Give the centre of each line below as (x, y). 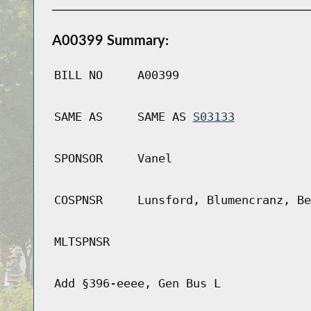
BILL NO (78, 75)
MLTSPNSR (82, 242)
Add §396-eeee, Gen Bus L (137, 284)
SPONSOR (78, 159)
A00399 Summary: (110, 40)
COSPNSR (78, 200)
